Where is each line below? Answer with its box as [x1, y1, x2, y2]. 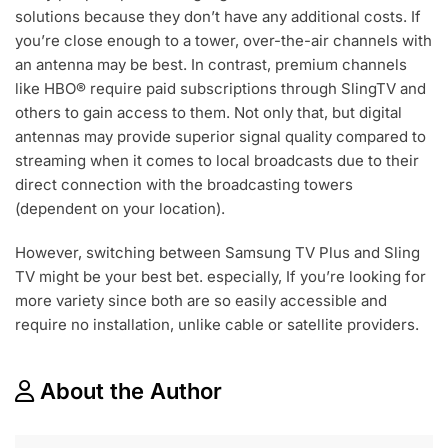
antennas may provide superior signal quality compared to [15, 127, 426, 147]
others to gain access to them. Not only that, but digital [15, 103, 402, 123]
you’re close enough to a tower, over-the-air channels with [15, 31, 432, 51]
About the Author [40, 378, 222, 405]
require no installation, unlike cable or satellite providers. [15, 315, 419, 335]
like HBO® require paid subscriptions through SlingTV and [15, 79, 426, 99]
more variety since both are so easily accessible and [15, 291, 387, 311]
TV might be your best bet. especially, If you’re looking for [15, 267, 426, 287]
